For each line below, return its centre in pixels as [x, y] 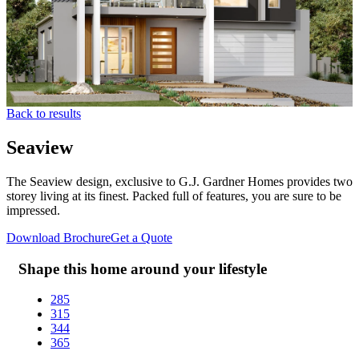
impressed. [33, 210]
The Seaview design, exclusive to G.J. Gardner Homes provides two [179, 181]
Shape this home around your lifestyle [143, 268]
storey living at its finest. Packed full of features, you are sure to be [174, 196]
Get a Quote [141, 237]
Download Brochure [58, 237]
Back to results [44, 113]
